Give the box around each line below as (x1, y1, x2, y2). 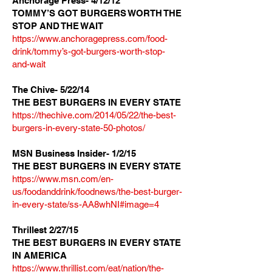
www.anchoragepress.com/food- (39, 33, 168, 44)
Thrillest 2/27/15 (12, 225, 78, 235)
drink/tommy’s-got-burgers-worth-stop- (12, 46, 165, 56)
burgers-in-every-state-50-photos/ (12, 123, 145, 133)
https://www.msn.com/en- (12, 174, 114, 184)
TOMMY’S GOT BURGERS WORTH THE (12, 8, 182, 18)
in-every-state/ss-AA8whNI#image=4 (12, 199, 159, 209)
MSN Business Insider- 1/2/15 (12, 148, 136, 158)
